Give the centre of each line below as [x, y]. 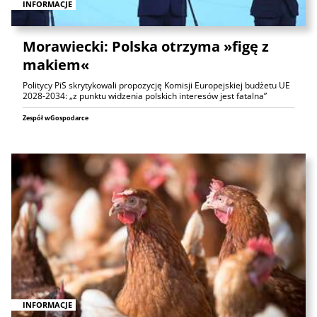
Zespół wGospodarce [56, 118]
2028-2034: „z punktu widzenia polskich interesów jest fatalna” [145, 96]
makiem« [56, 65]
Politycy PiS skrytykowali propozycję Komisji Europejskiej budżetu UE [156, 86]
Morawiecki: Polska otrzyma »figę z [146, 47]
